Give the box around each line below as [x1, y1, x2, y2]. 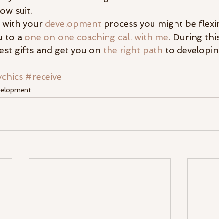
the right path [103, 45, 163, 56]
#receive [25, 71, 62, 82]
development [45, 19, 101, 29]
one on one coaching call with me [24, 32, 168, 43]
